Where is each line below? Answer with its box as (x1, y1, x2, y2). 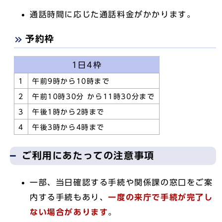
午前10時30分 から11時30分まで (32, 93, 155, 100)
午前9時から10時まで (32, 78, 110, 85)
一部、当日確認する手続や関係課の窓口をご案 (30, 178, 213, 186)
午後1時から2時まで (32, 109, 105, 115)
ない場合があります (30, 208, 109, 216)
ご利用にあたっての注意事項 (22, 151, 155, 160)
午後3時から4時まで (32, 124, 105, 131)
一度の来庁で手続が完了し (108, 193, 213, 201)
